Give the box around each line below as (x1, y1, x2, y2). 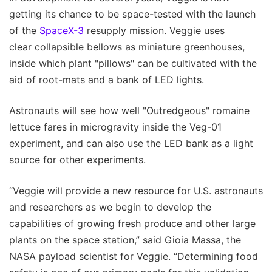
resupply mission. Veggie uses (84, 24, 225, 37)
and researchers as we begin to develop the (9, 201, 211, 214)
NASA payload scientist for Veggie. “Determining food (9, 250, 258, 263)
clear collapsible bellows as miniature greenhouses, (9, 41, 245, 53)
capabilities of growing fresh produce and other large (9, 217, 256, 230)
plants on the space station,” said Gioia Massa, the (9, 234, 241, 246)
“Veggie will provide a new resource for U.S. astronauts (9, 185, 263, 197)
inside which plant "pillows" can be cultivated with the (9, 57, 257, 70)
